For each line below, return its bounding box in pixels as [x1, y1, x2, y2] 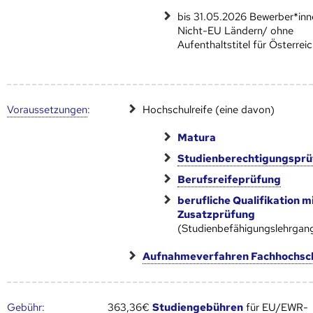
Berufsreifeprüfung [177, 172, 282, 187]
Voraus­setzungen [7, 102, 87, 117]
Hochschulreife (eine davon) [143, 102, 275, 117]
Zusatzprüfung [177, 207, 256, 221]
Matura [177, 130, 217, 145]
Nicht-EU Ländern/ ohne [177, 23, 294, 38]
